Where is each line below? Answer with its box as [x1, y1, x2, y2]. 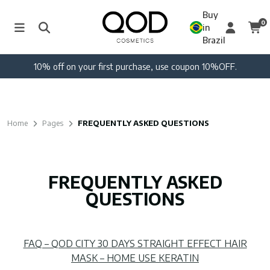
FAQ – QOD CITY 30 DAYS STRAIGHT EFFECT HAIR [23, 237, 247, 250]
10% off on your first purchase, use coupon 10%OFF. [33, 61, 237, 72]
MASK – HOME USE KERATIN [71, 252, 199, 265]
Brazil [202, 34, 225, 45]
